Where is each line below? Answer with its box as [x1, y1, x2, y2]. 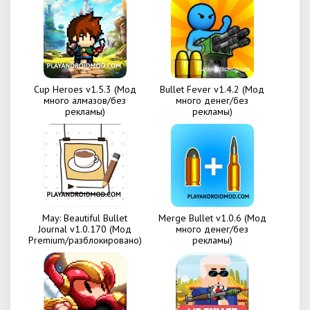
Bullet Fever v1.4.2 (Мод [160, 83, 265, 95]
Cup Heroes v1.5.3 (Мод [33, 83, 136, 95]
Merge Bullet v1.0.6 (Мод [158, 212, 266, 224]
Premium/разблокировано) [28, 234, 142, 246]
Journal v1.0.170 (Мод [38, 223, 132, 235]
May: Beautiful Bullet [42, 212, 128, 224]
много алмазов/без [44, 94, 127, 107]
